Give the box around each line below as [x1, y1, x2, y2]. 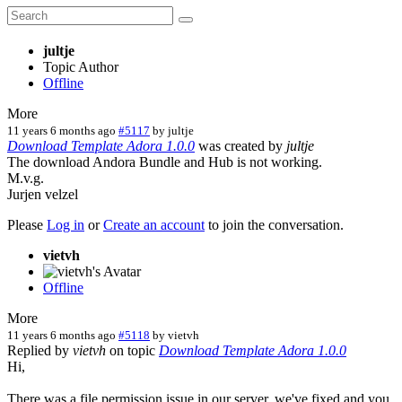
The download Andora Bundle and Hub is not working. [7, 153, 322, 170]
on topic [106, 342, 159, 358]
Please [7, 216, 47, 232]
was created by [195, 137, 286, 153]
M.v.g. [7, 170, 44, 186]
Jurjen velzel [7, 186, 78, 202]
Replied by [7, 342, 73, 358]
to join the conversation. [205, 216, 344, 232]
